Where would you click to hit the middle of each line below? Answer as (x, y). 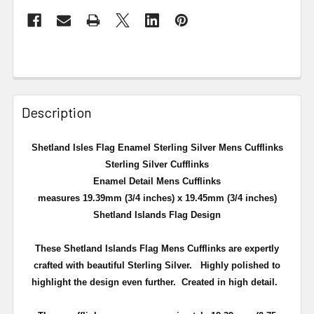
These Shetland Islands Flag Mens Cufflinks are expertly (157, 248)
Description (57, 112)
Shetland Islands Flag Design (157, 214)
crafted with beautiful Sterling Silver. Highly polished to (157, 265)
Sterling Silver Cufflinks (157, 164)
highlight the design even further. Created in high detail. (157, 282)
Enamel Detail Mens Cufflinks (157, 181)
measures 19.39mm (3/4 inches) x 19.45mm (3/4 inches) (157, 198)
